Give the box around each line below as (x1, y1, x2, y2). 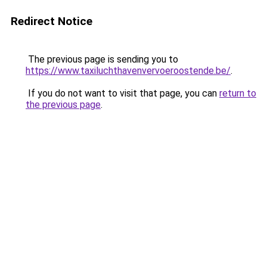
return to (219, 88, 256, 99)
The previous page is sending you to (26, 54, 178, 65)
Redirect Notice (11, 14, 92, 28)
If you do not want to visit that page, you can (26, 88, 219, 99)
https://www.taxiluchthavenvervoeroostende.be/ (26, 65, 231, 76)
